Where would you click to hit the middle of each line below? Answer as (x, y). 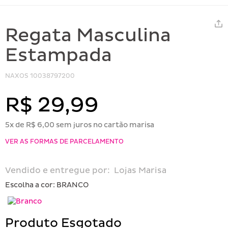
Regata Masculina (88, 35)
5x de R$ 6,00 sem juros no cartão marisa (80, 125)
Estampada (59, 55)
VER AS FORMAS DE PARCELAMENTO (64, 141)
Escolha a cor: (31, 185)
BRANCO (73, 185)
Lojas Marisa (138, 170)
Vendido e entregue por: (58, 170)
